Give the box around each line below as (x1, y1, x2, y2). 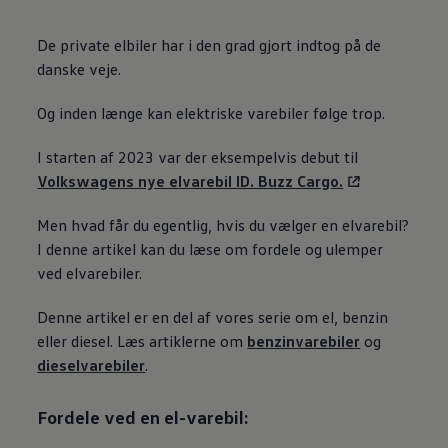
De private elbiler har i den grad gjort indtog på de (37, 35, 382, 56)
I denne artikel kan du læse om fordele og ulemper (37, 239, 384, 260)
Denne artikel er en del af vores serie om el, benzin (37, 307, 389, 328)
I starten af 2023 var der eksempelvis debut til (37, 147, 359, 168)
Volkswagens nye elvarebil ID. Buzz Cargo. (37, 171, 344, 192)
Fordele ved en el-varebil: (37, 405, 250, 429)
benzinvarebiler (247, 331, 361, 352)
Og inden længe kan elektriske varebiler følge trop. (37, 103, 390, 124)
